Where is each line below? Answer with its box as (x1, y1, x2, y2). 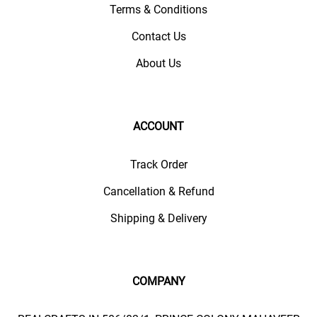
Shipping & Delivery (110, 212, 207, 225)
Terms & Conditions (110, 3, 207, 16)
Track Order (129, 158, 188, 171)
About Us (136, 57, 181, 70)
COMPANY (132, 275, 185, 288)
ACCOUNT (133, 120, 184, 133)
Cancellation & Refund (103, 185, 214, 198)
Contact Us (131, 30, 186, 43)
